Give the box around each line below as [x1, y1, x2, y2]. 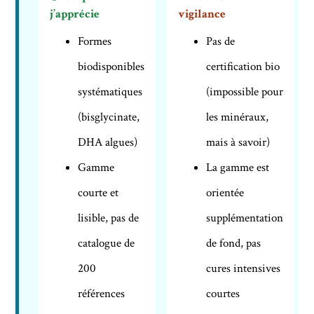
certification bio [206, 58, 280, 74]
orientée [206, 184, 245, 200]
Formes [78, 33, 112, 49]
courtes [206, 285, 240, 301]
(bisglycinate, [78, 109, 140, 125]
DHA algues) [78, 134, 138, 150]
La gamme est [206, 159, 270, 175]
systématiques [78, 83, 143, 100]
